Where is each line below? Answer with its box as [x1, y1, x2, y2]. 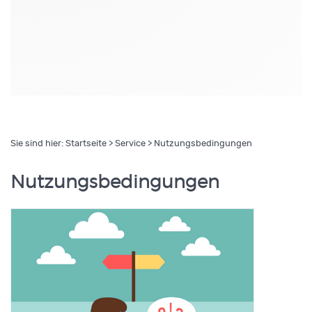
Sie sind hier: [10, 139, 65, 148]
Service [115, 139, 146, 148]
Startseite [65, 139, 107, 148]
